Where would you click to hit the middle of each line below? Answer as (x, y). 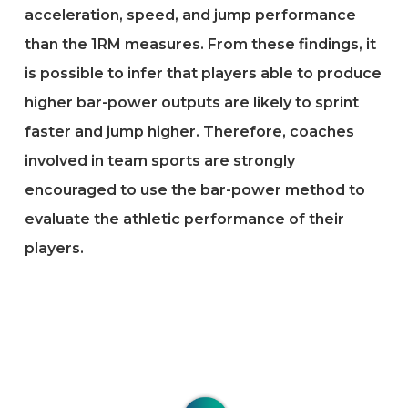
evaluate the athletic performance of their (184, 219)
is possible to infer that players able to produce (203, 73)
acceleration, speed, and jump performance (190, 15)
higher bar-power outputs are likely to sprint (191, 102)
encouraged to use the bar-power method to (194, 190)
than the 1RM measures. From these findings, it (200, 44)
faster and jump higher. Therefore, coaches (189, 132)
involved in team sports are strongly (159, 161)
